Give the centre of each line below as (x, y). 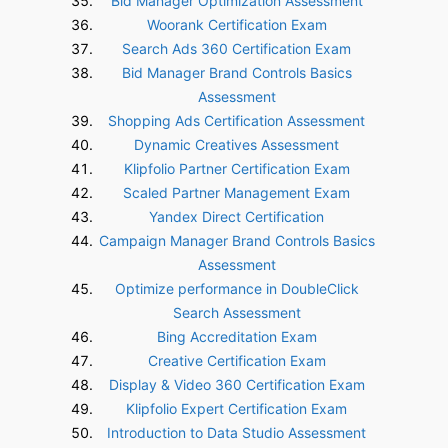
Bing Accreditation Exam (236, 336)
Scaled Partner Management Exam (236, 192)
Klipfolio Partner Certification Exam (236, 168)
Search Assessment (236, 312)
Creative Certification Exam (236, 360)
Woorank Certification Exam (236, 24)
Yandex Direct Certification (236, 216)
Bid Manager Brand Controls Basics (236, 72)
